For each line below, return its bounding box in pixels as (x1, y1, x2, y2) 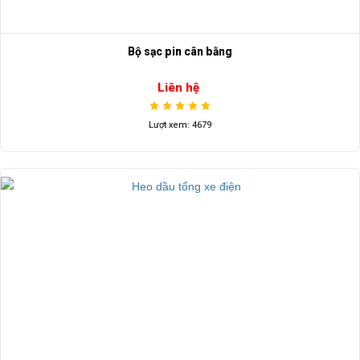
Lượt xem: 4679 (149, 119, 211, 130)
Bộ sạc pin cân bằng (128, 45, 232, 59)
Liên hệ (157, 80, 199, 95)
